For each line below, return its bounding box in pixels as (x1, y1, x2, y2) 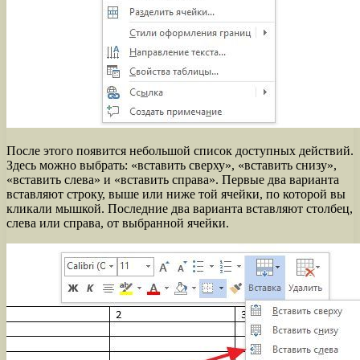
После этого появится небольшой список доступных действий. (6, 143, 354, 157)
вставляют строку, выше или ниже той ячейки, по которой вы (6, 186, 346, 201)
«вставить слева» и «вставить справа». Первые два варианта (6, 172, 339, 186)
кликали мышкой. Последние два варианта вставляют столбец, (6, 201, 353, 215)
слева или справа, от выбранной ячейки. (6, 215, 229, 230)
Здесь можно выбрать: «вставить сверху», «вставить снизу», (6, 157, 337, 172)
